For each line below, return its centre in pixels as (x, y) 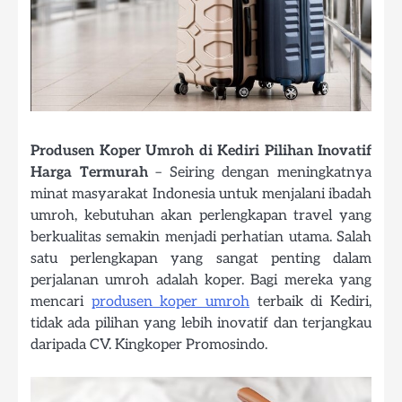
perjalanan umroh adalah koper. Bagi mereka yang (201, 280)
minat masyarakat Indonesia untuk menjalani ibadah (201, 194)
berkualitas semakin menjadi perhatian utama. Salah (201, 237)
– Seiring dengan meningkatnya (260, 173)
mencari (61, 302)
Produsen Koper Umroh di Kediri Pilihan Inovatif (201, 151)
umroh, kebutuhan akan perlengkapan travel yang (201, 216)
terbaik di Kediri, (311, 302)
